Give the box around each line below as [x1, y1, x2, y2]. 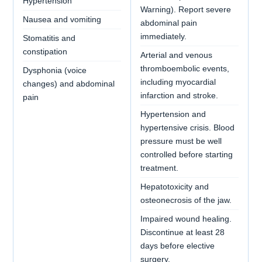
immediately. [140, 32, 187, 41]
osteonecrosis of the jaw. [140, 195, 232, 205]
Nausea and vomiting [23, 15, 102, 24]
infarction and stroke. [140, 91, 219, 100]
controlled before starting [140, 150, 233, 159]
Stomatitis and [23, 33, 76, 43]
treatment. [140, 163, 179, 173]
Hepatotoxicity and [140, 182, 209, 191]
